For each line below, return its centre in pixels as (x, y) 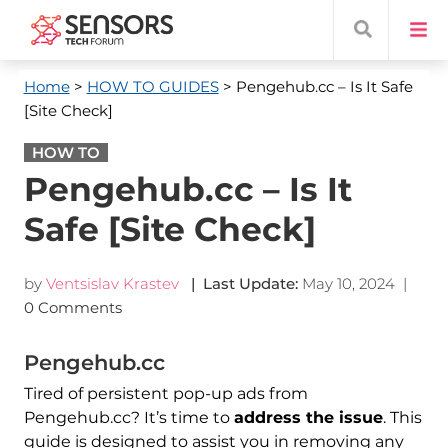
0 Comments (74, 307)
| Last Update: (240, 283)
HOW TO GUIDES (152, 86)
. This (402, 417)
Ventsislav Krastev (112, 283)
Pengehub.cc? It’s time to (128, 417)
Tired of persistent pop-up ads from (165, 393)
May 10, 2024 (348, 283)
